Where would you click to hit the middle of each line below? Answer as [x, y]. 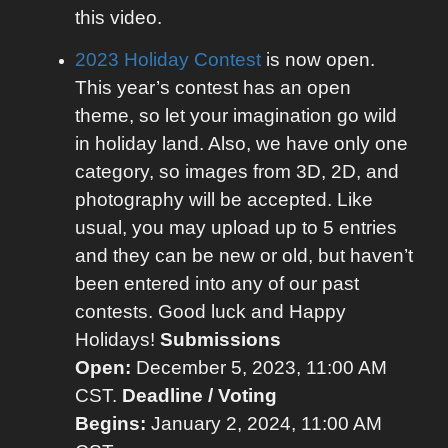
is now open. [318, 59]
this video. [118, 17]
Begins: [110, 423]
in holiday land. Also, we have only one [241, 143]
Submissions [220, 339]
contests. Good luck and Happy [210, 311]
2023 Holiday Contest [168, 59]
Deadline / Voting [199, 395]
